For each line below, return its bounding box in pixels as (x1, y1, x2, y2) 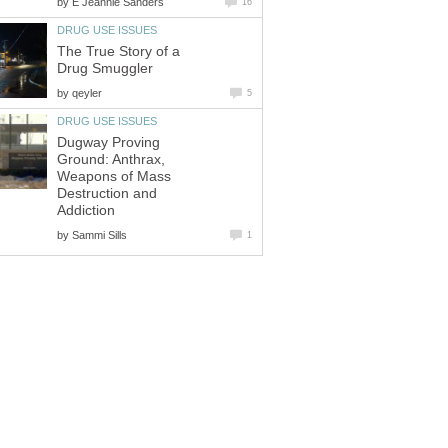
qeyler (72, 86, 102, 99)
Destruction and (57, 185, 157, 201)
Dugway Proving (57, 134, 160, 150)
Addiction (57, 202, 115, 218)
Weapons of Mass (57, 168, 171, 184)
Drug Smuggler (57, 60, 153, 76)
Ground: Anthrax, (57, 151, 165, 167)
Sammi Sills (72, 228, 127, 241)
